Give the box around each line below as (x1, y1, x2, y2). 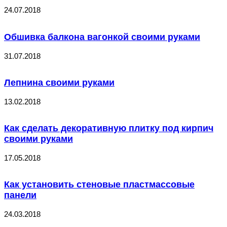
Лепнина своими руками (4, 78, 115, 88)
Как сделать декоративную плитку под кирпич (4, 123, 213, 134)
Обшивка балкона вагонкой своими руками (4, 32, 200, 42)
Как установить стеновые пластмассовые (4, 179, 195, 190)
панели (4, 190, 36, 201)
